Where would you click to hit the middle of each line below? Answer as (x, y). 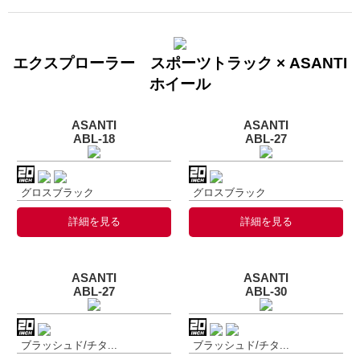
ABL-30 (266, 291)
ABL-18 (94, 138)
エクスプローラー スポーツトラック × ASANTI (180, 63)
